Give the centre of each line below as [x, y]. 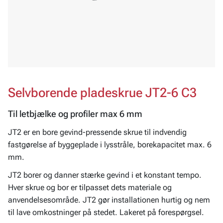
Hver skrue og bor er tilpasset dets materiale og [90, 187]
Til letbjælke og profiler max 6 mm [75, 114]
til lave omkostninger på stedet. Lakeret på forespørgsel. [106, 212]
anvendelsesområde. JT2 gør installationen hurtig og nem [109, 200]
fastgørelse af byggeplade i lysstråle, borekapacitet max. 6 [110, 145]
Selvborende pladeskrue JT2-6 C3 [102, 93]
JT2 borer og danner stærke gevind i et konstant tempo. [105, 175]
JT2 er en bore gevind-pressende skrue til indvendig [97, 132]
